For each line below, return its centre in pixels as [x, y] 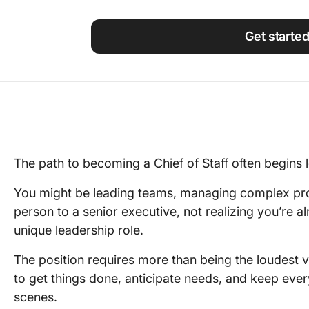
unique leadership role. [79, 230]
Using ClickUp [260, 9]
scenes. [36, 297]
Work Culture [258, 33]
